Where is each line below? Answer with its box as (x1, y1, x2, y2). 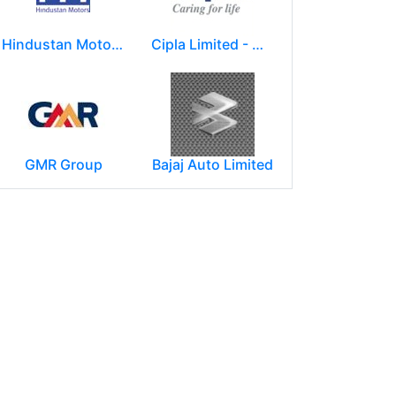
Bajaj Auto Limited (152, 156, 273, 174)
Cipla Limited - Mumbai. (252, 35, 263, 54)
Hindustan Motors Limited (111, 35, 123, 54)
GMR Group (24, 156, 103, 174)
